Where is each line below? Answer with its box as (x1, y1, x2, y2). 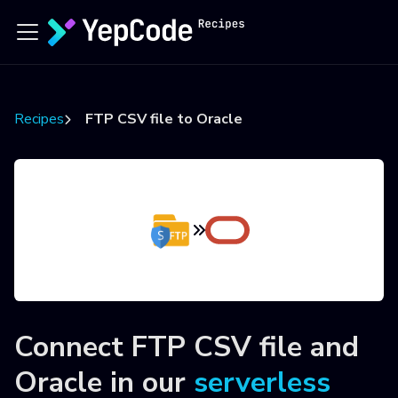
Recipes (14, 109, 64, 129)
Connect (14, 328, 131, 366)
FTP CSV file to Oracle (85, 109, 243, 129)
